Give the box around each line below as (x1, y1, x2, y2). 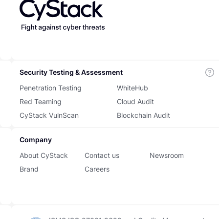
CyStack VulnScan (20, 111, 79, 119)
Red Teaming (20, 97, 62, 106)
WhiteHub (117, 84, 149, 92)
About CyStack (20, 151, 68, 159)
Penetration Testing (20, 84, 82, 92)
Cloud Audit (117, 97, 154, 106)
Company (20, 135, 52, 144)
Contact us (84, 151, 119, 159)
